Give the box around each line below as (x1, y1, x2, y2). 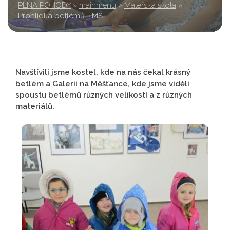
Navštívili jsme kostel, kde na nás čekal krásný (15, 68, 190, 77)
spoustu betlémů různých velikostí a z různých (15, 90, 192, 100)
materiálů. (15, 102, 54, 111)
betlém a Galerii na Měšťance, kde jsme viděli (15, 79, 189, 88)
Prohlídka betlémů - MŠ (18, 11, 103, 21)
